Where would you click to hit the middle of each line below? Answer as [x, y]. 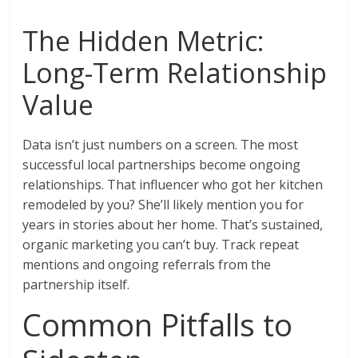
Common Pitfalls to [158, 325]
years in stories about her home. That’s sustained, [173, 225]
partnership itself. [76, 285]
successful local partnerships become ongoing [162, 165]
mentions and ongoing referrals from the [147, 265]
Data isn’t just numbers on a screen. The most [161, 145]
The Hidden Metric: [144, 41]
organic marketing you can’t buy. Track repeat [161, 245]
